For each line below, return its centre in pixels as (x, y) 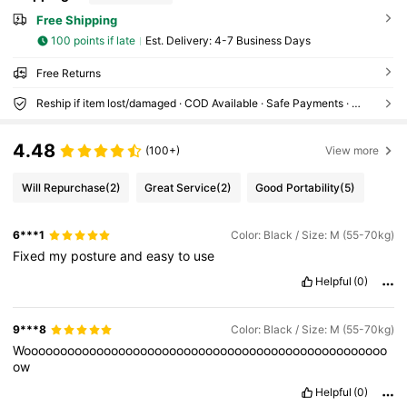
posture (96, 256)
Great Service (181, 187)
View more (352, 150)
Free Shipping (76, 20)
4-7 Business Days (262, 41)
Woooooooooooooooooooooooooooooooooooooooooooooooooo (200, 351)
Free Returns (68, 73)
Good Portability (298, 187)
